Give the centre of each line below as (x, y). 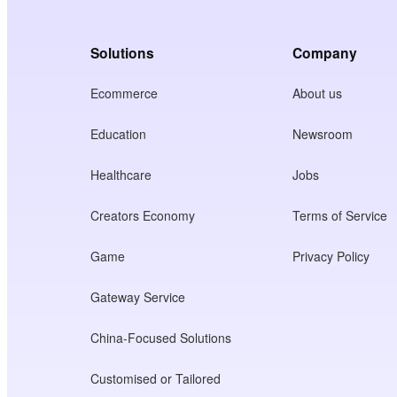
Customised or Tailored (156, 379)
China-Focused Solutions (161, 338)
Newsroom (323, 134)
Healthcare (121, 175)
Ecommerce (125, 93)
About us (318, 93)
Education (119, 134)
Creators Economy (143, 216)
